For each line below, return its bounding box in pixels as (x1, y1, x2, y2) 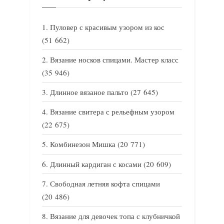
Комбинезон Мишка (50, 139, 115, 149)
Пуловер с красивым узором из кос (50, 21, 164, 32)
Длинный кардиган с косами (50, 158, 141, 169)
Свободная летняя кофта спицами (50, 178, 160, 188)
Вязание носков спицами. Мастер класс (50, 54, 178, 64)
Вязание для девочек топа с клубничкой (50, 210, 180, 221)
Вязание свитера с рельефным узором (50, 106, 174, 117)
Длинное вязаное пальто (50, 87, 128, 97)
